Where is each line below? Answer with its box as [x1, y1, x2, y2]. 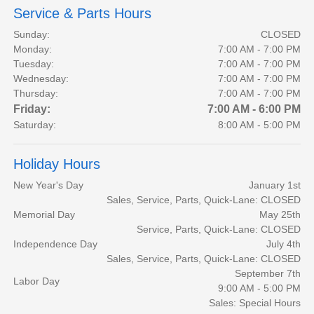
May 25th [259, 209, 301, 221]
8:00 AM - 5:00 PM [217, 119, 301, 131]
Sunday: [13, 29, 50, 41]
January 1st [248, 179, 301, 191]
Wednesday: [13, 73, 69, 85]
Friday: [13, 103, 51, 116]
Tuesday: [13, 58, 55, 70]
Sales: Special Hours [208, 297, 301, 309]
